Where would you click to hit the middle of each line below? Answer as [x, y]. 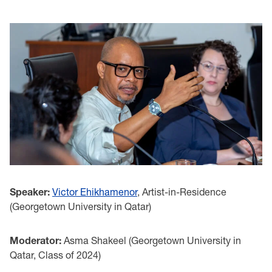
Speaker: [30, 191]
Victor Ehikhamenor [95, 191]
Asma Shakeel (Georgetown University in [151, 240]
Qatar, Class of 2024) [55, 254]
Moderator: [36, 240]
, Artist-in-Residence [182, 191]
